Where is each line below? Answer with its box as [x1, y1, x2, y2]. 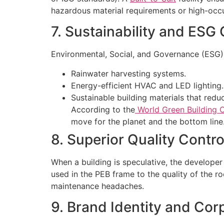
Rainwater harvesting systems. [71, 68, 186, 78]
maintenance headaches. [51, 180, 144, 191]
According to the [71, 104, 135, 114]
